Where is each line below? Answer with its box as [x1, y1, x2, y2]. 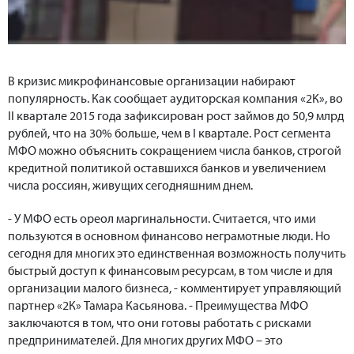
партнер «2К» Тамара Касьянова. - [8, 297, 195, 314]
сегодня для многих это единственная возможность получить [8, 245, 346, 262]
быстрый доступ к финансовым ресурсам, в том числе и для [8, 262, 333, 279]
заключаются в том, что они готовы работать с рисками [8, 314, 311, 331]
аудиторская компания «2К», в [170, 90, 336, 107]
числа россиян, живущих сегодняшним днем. [8, 177, 253, 194]
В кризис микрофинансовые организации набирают [8, 73, 296, 89]
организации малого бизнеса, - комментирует [8, 280, 261, 296]
